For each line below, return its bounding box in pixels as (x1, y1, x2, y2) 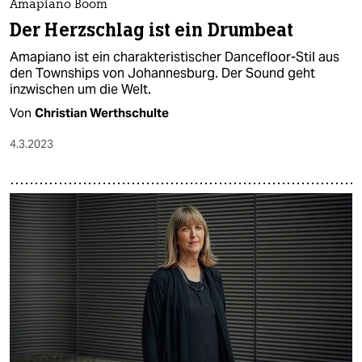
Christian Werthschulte (35, 104, 169, 120)
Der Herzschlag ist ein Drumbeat (10, 18, 294, 42)
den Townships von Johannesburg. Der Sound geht (10, 64, 315, 82)
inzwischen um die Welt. (10, 80, 151, 98)
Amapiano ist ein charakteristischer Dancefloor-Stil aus (10, 48, 339, 65)
